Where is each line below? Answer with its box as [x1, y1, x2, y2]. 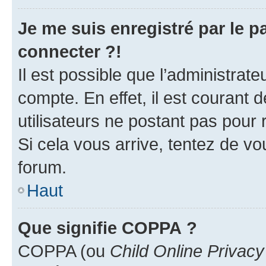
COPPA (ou [18, 240, 110, 261]
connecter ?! [18, 41, 122, 61]
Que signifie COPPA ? [18, 217, 197, 237]
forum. [18, 157, 66, 177]
